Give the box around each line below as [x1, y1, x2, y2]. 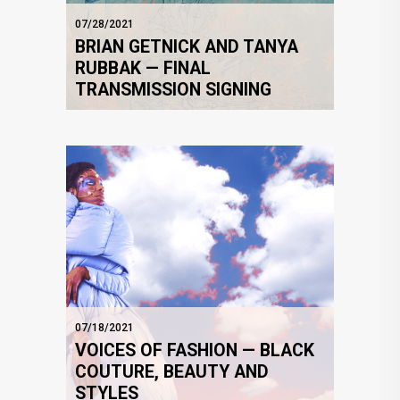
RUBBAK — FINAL [75, 58, 211, 79]
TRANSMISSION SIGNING [75, 79, 271, 101]
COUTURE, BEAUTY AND [75, 362, 269, 383]
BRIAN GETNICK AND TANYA [75, 37, 298, 58]
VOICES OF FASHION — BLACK [75, 340, 314, 362]
